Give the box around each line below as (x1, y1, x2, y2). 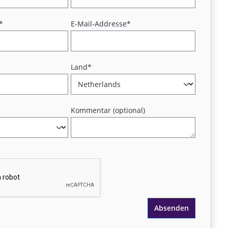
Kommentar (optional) (71, 105, 146, 115)
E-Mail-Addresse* (71, 19, 131, 28)
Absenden (154, 203, 189, 213)
